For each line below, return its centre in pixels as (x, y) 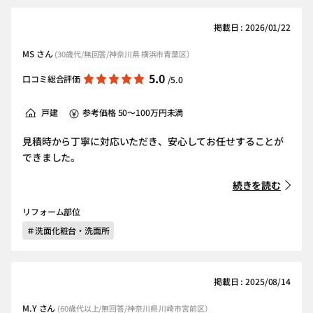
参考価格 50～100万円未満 (133, 112)
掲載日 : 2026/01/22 (252, 27)
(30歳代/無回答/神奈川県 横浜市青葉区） (124, 54)
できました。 (52, 157)
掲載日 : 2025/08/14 (252, 281)
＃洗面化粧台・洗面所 (68, 230)
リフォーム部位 (52, 211)
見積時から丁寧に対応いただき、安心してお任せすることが (153, 141)
